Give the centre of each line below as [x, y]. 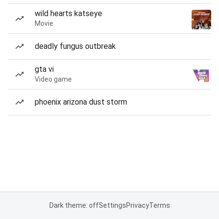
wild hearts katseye [68, 13]
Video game [53, 79]
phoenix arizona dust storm [81, 102]
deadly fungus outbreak [75, 46]
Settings [112, 205]
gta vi [44, 69]
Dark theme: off [74, 205]
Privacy [137, 205]
